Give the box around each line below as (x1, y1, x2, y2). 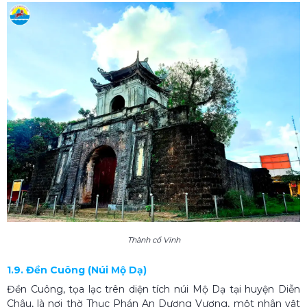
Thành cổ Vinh (127, 234, 180, 245)
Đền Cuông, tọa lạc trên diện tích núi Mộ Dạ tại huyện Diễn (7, 282, 300, 295)
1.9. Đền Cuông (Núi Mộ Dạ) (7, 263, 147, 276)
